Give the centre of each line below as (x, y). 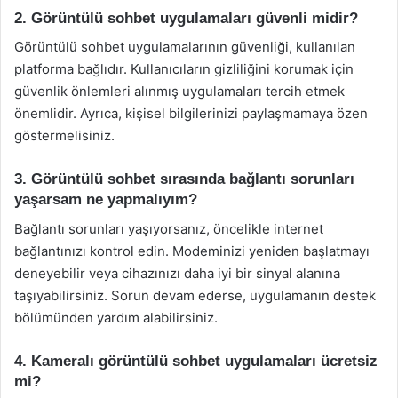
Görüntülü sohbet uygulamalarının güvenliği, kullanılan (185, 47)
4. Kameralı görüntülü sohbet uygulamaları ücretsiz (196, 361)
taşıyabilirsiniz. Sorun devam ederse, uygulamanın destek (195, 295)
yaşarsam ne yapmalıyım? (106, 199)
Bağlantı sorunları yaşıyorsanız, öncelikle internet (169, 228)
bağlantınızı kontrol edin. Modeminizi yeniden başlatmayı (192, 251)
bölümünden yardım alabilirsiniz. (116, 317)
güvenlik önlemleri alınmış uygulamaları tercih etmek (179, 91)
